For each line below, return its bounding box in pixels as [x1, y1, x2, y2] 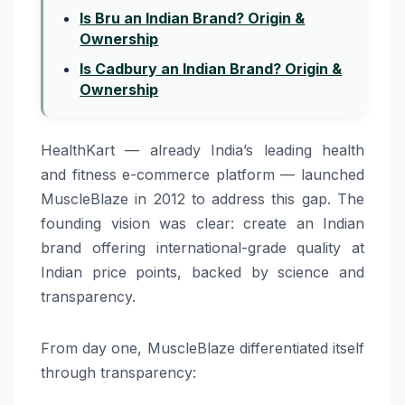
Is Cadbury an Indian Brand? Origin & [80, 60, 343, 79]
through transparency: [41, 363, 196, 382]
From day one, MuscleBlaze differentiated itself [41, 339, 364, 358]
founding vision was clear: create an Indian [41, 214, 364, 233]
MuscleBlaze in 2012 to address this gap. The [41, 190, 364, 209]
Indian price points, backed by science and [41, 263, 364, 282]
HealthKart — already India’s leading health [41, 141, 364, 160]
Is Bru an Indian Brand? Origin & [80, 9, 306, 28]
